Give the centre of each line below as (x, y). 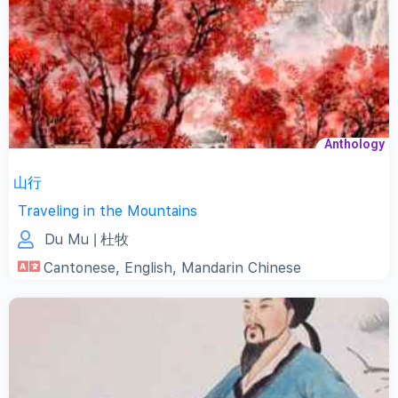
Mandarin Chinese (241, 268)
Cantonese (80, 268)
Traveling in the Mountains (107, 211)
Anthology (354, 144)
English (148, 268)
